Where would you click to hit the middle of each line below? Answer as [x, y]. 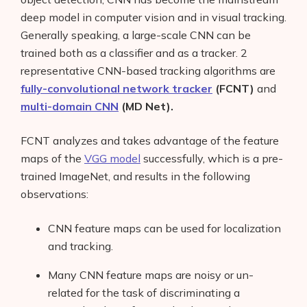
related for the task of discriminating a [144, 292]
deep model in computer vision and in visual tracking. [153, 17]
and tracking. [81, 246]
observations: [54, 194]
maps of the [52, 158]
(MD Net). [147, 106]
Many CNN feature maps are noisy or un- [151, 274]
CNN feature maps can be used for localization [164, 228]
